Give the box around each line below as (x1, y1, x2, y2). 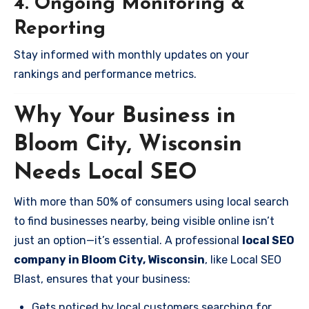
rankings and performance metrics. (14, 68, 197, 81)
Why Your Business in (14, 106, 236, 128)
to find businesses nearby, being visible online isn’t (14, 214, 275, 228)
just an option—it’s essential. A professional (14, 233, 242, 247)
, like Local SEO (205, 252, 281, 266)
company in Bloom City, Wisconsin (14, 252, 205, 266)
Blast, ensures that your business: (14, 272, 190, 286)
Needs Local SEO (14, 162, 197, 184)
